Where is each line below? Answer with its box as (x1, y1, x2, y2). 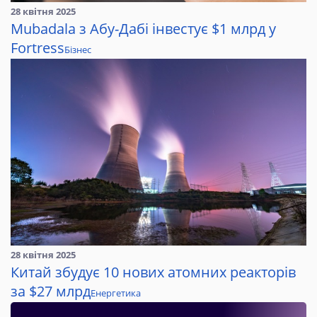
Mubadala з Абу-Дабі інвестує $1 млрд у (11, 19, 276, 39)
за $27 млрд (11, 282, 91, 301)
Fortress (11, 38, 64, 58)
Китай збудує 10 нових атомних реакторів (11, 263, 296, 282)
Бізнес (64, 43, 91, 57)
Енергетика (91, 287, 141, 300)
